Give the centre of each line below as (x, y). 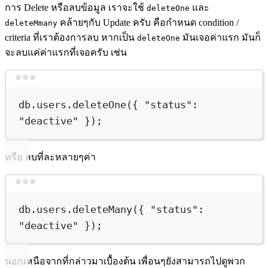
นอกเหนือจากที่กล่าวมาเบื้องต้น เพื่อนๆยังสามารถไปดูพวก (125, 261)
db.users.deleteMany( (79, 209)
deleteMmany (31, 23)
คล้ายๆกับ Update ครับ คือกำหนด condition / (148, 23)
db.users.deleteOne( (76, 105)
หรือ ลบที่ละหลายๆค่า (50, 157)
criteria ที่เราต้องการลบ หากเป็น (71, 38)
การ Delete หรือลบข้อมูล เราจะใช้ (76, 8)
